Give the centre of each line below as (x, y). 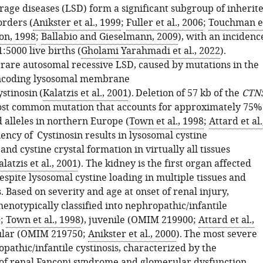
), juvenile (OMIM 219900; (139, 220)
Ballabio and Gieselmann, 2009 (109, 37)
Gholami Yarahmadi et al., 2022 (150, 51)
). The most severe (216, 234)
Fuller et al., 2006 (164, 23)
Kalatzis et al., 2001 (85, 93)
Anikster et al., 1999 (77, 23)
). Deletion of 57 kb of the (185, 93)
